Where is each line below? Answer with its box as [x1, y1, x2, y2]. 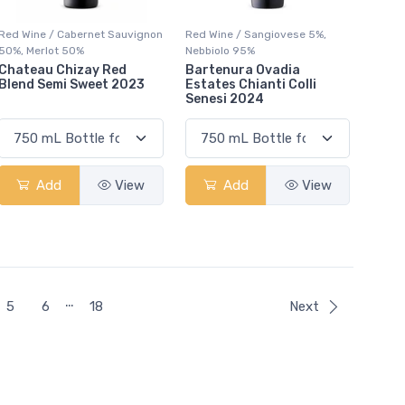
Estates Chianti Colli [184, 76, 316, 92]
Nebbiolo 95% [184, 43, 255, 57]
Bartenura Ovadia [184, 61, 300, 78]
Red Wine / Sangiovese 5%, [184, 27, 326, 41]
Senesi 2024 [184, 90, 264, 107]
